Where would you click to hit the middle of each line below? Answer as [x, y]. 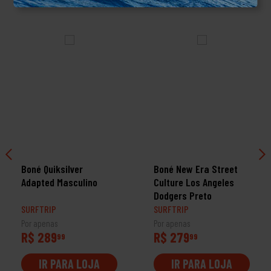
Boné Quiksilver [52, 168]
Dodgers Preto [183, 195]
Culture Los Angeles [194, 182]
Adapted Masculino [59, 182]
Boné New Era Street [196, 168]
